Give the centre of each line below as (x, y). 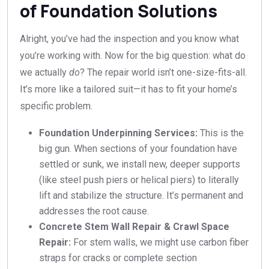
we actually (44, 72)
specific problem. (56, 106)
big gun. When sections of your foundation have (138, 148)
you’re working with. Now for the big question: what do (133, 55)
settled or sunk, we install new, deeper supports (140, 164)
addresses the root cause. (94, 211)
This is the (221, 133)
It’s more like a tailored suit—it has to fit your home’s (128, 89)
